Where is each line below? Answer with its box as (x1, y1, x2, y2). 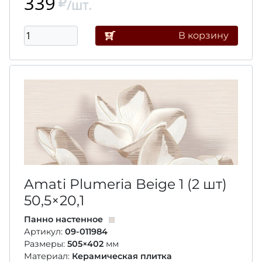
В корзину (178, 29, 229, 41)
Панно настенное (24, 213, 103, 225)
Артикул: (24, 226, 65, 237)
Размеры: (24, 238, 67, 249)
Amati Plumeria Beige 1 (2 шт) (24, 175, 227, 192)
